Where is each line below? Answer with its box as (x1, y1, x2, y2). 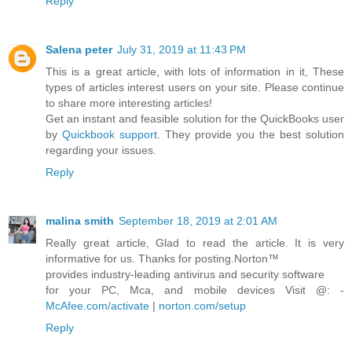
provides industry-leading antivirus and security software (46, 268, 324, 281)
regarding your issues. (46, 144, 156, 157)
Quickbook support (62, 128, 157, 141)
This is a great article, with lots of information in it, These (46, 65, 344, 79)
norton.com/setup (159, 299, 246, 313)
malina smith (46, 214, 114, 228)
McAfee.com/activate (46, 299, 149, 313)
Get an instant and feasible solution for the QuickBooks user (46, 112, 344, 126)
